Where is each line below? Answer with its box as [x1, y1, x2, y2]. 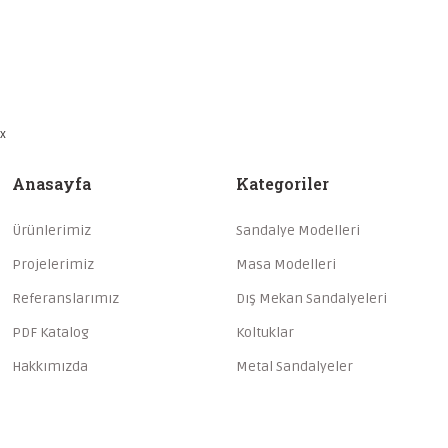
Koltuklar [236, 324, 294, 341]
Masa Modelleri [236, 256, 336, 273]
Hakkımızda [12, 358, 88, 375]
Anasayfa [12, 173, 91, 194]
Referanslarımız [12, 290, 119, 307]
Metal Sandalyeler [236, 358, 353, 375]
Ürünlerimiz [12, 222, 91, 239]
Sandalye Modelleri [236, 222, 360, 239]
